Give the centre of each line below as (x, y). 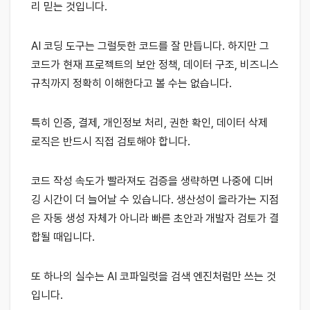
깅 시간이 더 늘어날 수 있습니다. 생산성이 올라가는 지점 (155, 199)
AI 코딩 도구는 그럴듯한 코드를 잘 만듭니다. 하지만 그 (150, 46)
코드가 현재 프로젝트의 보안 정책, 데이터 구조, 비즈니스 (155, 64)
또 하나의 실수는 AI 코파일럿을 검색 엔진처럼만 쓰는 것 (154, 276)
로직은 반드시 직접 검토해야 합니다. (111, 141)
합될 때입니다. (63, 237)
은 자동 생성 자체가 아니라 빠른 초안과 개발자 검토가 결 (155, 218)
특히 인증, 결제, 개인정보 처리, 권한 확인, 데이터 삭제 (149, 122)
